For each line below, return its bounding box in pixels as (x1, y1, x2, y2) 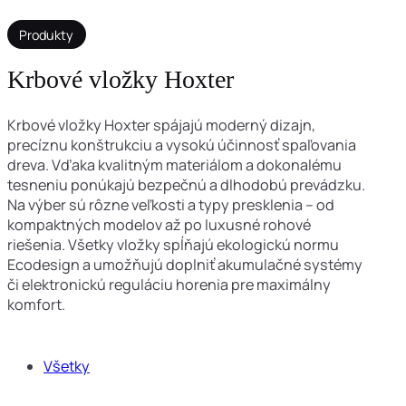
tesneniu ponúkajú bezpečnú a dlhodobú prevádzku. (7, 175, 365, 196)
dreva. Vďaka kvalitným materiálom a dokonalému (7, 155, 342, 176)
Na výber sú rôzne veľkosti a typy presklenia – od (7, 195, 334, 216)
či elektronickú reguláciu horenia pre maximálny (7, 275, 331, 295)
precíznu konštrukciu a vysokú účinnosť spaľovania (7, 135, 356, 156)
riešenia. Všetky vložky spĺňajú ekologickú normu (7, 235, 339, 256)
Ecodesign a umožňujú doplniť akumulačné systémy (7, 255, 362, 275)
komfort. (7, 295, 65, 315)
